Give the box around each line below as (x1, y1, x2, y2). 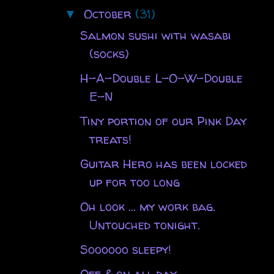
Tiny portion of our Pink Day (80, 112, 246, 129)
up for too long (89, 173, 180, 190)
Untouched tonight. (89, 216, 200, 233)
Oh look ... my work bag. (80, 198, 215, 215)
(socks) (89, 45, 129, 62)
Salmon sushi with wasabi (80, 26, 231, 43)
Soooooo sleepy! (80, 240, 171, 257)
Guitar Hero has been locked (80, 155, 247, 172)
